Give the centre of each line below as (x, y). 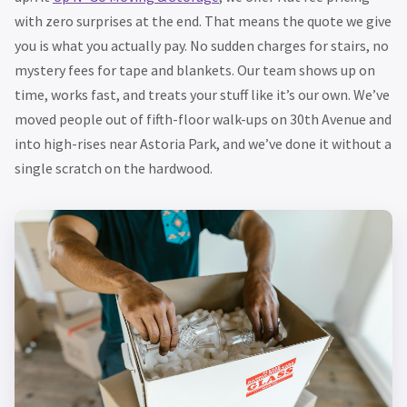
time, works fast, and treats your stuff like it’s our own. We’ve (202, 94)
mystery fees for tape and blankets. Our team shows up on (195, 69)
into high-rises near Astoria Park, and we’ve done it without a (203, 143)
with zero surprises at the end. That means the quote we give (203, 20)
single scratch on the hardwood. (114, 168)
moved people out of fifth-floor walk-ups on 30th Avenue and (203, 119)
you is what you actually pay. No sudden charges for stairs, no (202, 45)
